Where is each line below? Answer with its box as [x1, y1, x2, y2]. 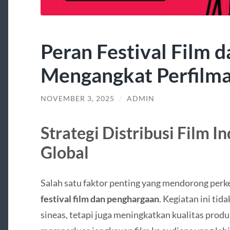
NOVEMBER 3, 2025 [40, 94, 114, 103]
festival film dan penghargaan [40, 193, 159, 204]
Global [40, 142, 89, 162]
